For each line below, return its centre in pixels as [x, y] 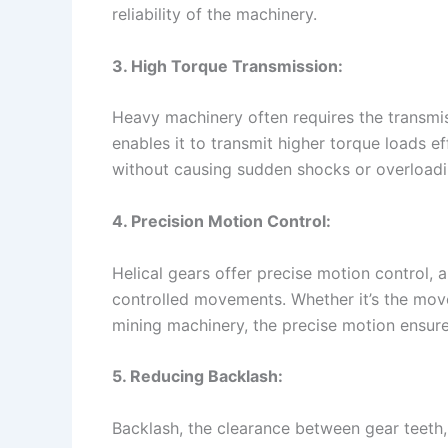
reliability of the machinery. [214, 14]
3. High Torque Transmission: [227, 65]
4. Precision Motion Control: [221, 220]
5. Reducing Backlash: [197, 376]
